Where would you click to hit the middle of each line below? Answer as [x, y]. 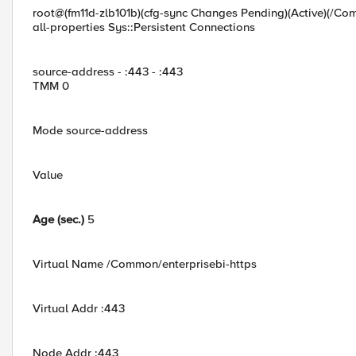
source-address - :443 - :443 [108, 72]
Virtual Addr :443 [79, 308]
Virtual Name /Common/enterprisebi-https [145, 264]
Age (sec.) [58, 219]
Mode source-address [90, 130]
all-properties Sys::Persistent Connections [144, 27]
